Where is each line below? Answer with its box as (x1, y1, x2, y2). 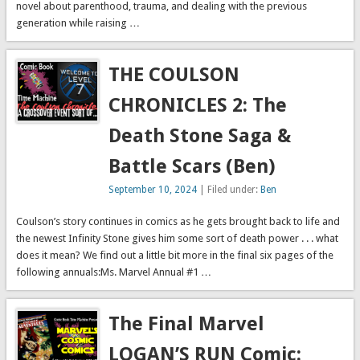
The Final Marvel (108, 313, 264, 336)
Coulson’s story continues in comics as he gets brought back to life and (15, 215, 340, 228)
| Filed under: (196, 184, 260, 196)
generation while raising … (15, 17, 140, 30)
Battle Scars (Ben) (108, 155, 276, 178)
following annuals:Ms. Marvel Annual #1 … (15, 266, 211, 279)
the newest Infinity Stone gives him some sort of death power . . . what (15, 232, 338, 245)
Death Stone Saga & (108, 125, 291, 148)
